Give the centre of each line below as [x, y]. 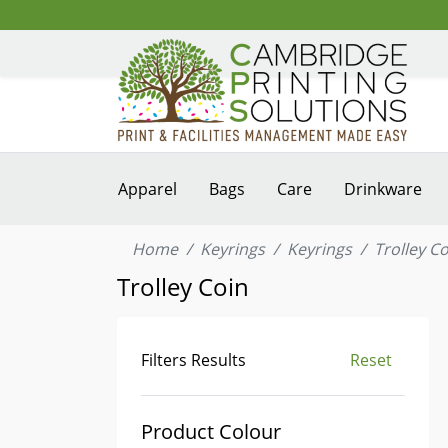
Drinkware [383, 189]
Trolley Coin [183, 286]
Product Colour [211, 431]
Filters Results [193, 360]
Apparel [147, 189]
